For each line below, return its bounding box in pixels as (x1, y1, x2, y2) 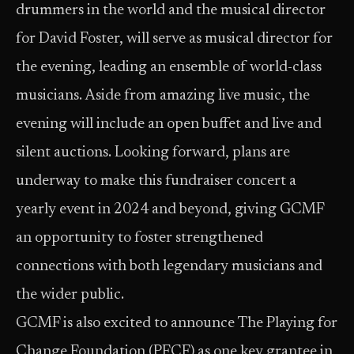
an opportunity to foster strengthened (16, 231, 263, 246)
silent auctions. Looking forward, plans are (16, 145, 290, 160)
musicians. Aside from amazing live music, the (16, 88, 310, 104)
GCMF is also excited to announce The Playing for (16, 316, 337, 331)
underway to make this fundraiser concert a (16, 174, 296, 189)
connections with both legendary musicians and (16, 259, 322, 274)
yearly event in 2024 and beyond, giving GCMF (16, 202, 324, 217)
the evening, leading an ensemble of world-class (16, 60, 322, 75)
